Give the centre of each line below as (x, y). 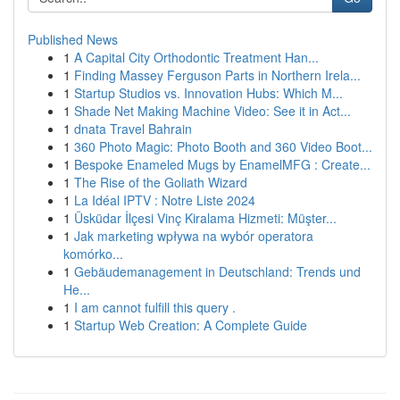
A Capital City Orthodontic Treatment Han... (196, 57)
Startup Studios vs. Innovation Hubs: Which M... (208, 93)
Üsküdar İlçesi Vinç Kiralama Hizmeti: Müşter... (205, 218)
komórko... (93, 254)
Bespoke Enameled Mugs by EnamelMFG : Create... (222, 164)
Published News (73, 39)
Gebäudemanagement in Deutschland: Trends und (217, 271)
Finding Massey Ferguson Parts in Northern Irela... (217, 75)
